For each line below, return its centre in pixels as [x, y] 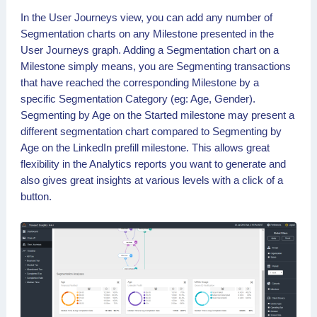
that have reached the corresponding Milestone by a [140, 82]
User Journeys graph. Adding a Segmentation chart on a [150, 50]
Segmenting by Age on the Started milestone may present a [157, 115]
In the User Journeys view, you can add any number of [146, 17]
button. [36, 196]
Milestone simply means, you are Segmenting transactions [156, 66]
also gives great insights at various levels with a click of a [152, 180]
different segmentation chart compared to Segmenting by [151, 131]
